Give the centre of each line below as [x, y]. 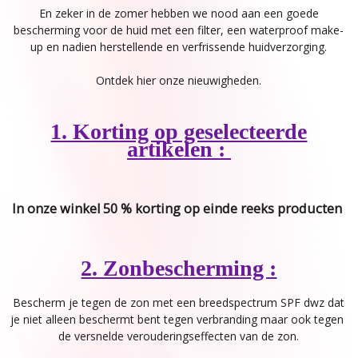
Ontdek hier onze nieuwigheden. [179, 80]
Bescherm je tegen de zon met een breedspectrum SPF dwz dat [179, 302]
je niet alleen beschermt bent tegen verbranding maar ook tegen [179, 319]
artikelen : [179, 149]
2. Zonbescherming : [179, 268]
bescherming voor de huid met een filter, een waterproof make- [179, 30]
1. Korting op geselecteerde [179, 131]
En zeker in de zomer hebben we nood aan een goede [179, 13]
